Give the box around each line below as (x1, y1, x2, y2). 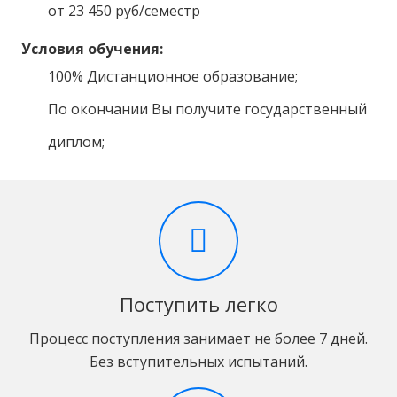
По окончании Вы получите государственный (48, 98, 367, 119)
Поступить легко (119, 290, 278, 317)
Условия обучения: (21, 38, 163, 58)
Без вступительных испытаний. (90, 351, 307, 371)
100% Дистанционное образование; (48, 66, 298, 86)
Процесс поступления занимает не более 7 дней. (29, 328, 368, 348)
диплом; (48, 131, 105, 152)
